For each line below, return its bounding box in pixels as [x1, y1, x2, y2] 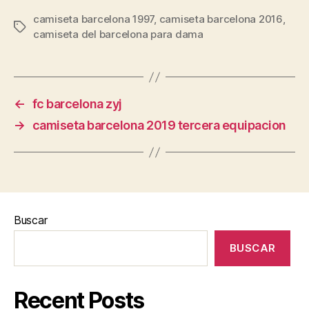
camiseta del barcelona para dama [33, 28, 203, 41]
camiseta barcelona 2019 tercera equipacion [32, 118, 286, 132]
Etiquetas [13, 21, 60, 34]
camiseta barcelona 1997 [33, 12, 154, 26]
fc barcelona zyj [32, 97, 122, 111]
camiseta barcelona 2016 [159, 12, 283, 26]
